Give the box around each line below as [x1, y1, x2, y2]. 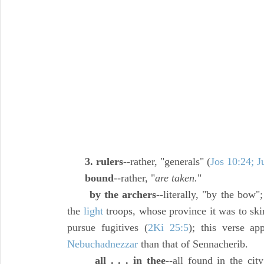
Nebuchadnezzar [67, 238, 138, 250]
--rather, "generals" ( [123, 156, 210, 167]
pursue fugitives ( [67, 222, 148, 233]
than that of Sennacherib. [138, 238, 248, 250]
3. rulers [85, 156, 123, 167]
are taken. [155, 172, 197, 184]
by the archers [89, 189, 156, 200]
